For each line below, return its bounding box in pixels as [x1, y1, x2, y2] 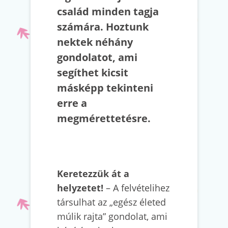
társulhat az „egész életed [57, 196, 166, 208]
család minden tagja [57, 5, 159, 18]
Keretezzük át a [57, 167, 129, 180]
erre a [57, 96, 87, 110]
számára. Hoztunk [57, 20, 149, 34]
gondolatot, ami [57, 50, 137, 64]
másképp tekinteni [57, 81, 153, 95]
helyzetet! [57, 182, 103, 194]
